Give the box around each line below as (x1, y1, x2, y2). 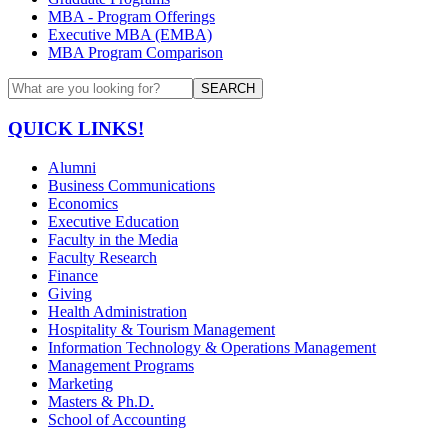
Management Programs (48, 356, 194, 374)
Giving (48, 284, 92, 302)
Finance (48, 266, 98, 284)
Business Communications (48, 176, 215, 194)
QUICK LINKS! (8, 118, 144, 140)
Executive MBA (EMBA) (48, 26, 212, 44)
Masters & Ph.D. (48, 392, 154, 410)
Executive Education (48, 212, 179, 230)
